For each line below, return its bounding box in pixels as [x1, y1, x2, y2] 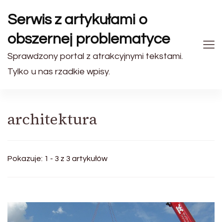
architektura [7, 109, 97, 129]
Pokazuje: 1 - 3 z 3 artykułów [7, 155, 108, 163]
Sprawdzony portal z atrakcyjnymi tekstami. [7, 52, 183, 61]
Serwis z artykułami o [7, 12, 148, 27]
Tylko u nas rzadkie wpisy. [7, 67, 110, 76]
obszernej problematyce [7, 31, 170, 47]
